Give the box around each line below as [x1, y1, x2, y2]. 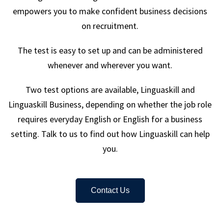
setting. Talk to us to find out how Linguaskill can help [10, 128, 210, 139]
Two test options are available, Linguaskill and [25, 84, 195, 95]
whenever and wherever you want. [48, 59, 172, 71]
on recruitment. [82, 20, 138, 31]
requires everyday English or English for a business [18, 113, 202, 125]
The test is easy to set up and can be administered [17, 45, 203, 56]
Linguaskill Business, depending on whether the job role [8, 99, 212, 110]
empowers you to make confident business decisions [13, 5, 207, 17]
